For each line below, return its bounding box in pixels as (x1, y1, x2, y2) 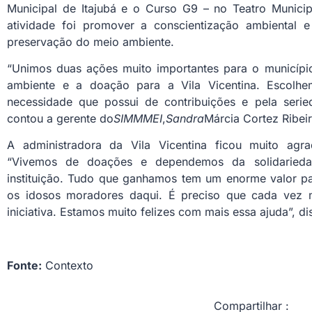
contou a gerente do (7, 111, 114, 125)
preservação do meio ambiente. (7, 34, 174, 49)
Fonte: (7, 258, 42, 273)
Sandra (166, 111, 204, 125)
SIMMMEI (114, 111, 162, 125)
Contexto (42, 258, 93, 273)
